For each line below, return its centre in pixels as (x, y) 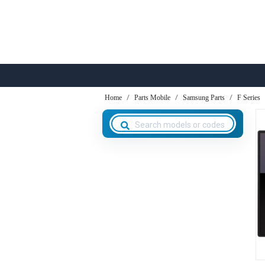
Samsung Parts (204, 98)
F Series (249, 98)
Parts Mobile (152, 98)
